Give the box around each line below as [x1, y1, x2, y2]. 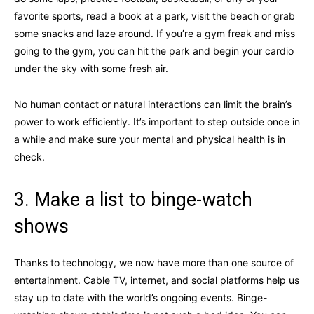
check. [14, 150, 45, 163]
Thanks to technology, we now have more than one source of [14, 256, 294, 268]
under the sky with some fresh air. [14, 62, 168, 74]
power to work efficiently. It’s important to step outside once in [14, 115, 300, 128]
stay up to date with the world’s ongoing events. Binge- [14, 291, 267, 303]
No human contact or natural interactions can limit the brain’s [14, 97, 292, 110]
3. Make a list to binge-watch [14, 188, 252, 211]
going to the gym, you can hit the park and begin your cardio [14, 44, 294, 57]
